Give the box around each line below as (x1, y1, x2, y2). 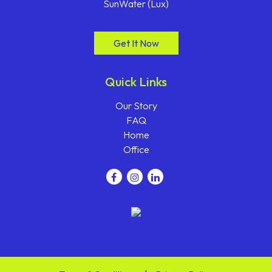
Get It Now (113, 37, 159, 49)
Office (123, 143, 149, 155)
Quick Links (105, 74, 167, 89)
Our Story (115, 100, 157, 112)
